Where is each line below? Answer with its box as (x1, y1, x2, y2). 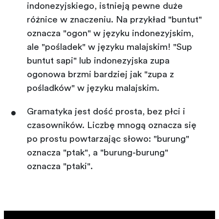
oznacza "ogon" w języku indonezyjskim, (27, 28, 194, 38)
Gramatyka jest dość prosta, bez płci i (27, 107, 185, 116)
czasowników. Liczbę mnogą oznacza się (27, 120, 197, 130)
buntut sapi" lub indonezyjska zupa (27, 56, 170, 66)
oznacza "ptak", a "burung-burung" (27, 148, 168, 157)
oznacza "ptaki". (27, 161, 93, 171)
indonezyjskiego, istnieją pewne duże (27, 1, 183, 11)
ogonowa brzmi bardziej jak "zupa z (27, 69, 174, 79)
